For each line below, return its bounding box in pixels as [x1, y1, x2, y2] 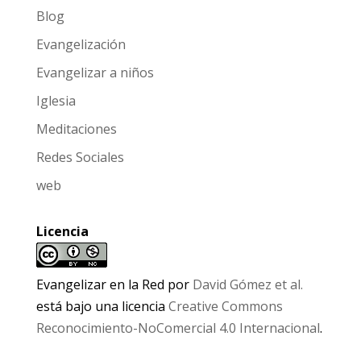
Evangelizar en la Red [35, 275, 164, 293]
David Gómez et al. [192, 275, 303, 293]
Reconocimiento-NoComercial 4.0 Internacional [35, 318, 320, 337]
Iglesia [35, 91, 76, 110]
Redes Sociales [35, 147, 124, 166]
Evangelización [35, 35, 126, 53]
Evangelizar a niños [35, 63, 154, 81]
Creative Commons [168, 297, 283, 315]
